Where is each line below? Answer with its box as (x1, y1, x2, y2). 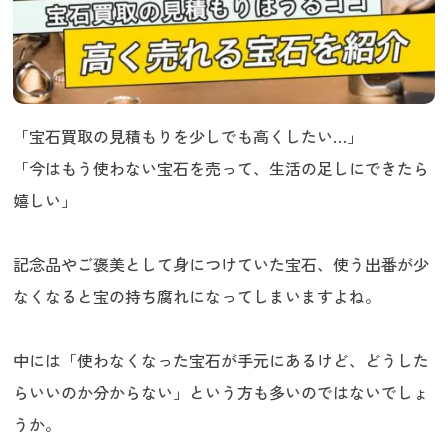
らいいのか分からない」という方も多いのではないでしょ (13, 380, 430, 405)
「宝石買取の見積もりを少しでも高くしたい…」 (13, 124, 364, 149)
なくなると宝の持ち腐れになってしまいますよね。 (13, 284, 382, 309)
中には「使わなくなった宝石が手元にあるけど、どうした (13, 348, 430, 373)
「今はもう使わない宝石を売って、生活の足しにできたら (13, 156, 430, 181)
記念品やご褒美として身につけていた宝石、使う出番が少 (13, 252, 430, 277)
